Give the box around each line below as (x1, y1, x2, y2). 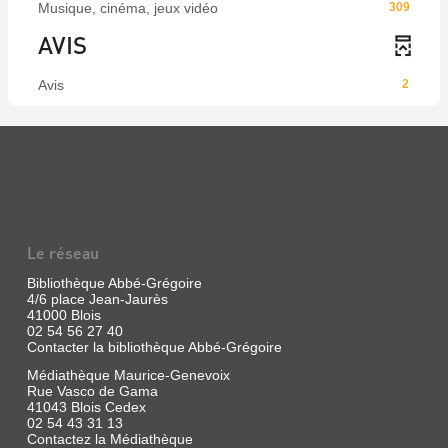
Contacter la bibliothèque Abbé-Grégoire (26, 339, 282, 355)
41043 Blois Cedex (26, 399, 146, 415)
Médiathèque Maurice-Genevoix (26, 367, 230, 383)
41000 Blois (26, 307, 101, 323)
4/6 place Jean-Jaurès (26, 291, 168, 307)
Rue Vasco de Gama (26, 383, 158, 399)
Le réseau (26, 242, 99, 263)
